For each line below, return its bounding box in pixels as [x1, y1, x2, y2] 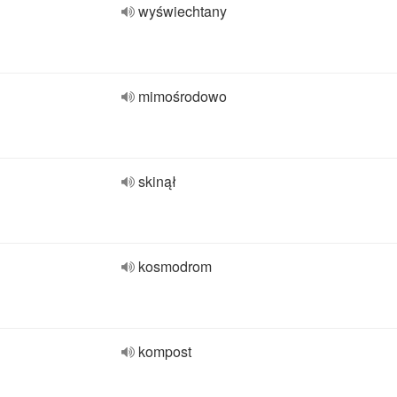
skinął [138, 171, 176, 191]
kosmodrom [138, 256, 212, 276]
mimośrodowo [138, 86, 227, 106]
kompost [138, 341, 191, 362]
